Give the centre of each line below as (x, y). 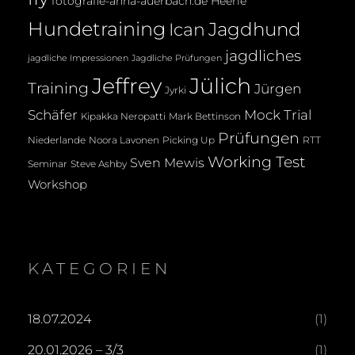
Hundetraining (97, 29)
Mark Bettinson (205, 117)
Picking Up (189, 141)
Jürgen (278, 89)
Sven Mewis (167, 163)
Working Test (257, 162)
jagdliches (263, 56)
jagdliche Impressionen (78, 59)
